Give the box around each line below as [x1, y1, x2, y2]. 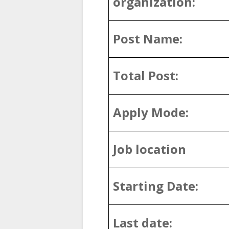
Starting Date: [113, 177, 198, 195]
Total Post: [113, 67, 178, 84]
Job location [113, 141, 186, 158]
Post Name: [113, 30, 182, 48]
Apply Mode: [113, 104, 189, 121]
